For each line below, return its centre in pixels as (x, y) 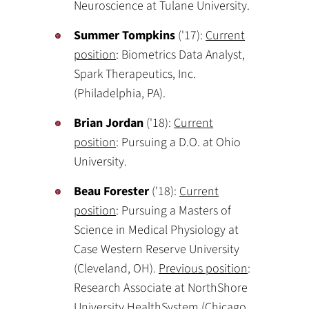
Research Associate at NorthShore (161, 288)
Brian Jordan (109, 123)
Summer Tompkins (125, 36)
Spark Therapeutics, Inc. (135, 74)
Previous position (203, 269)
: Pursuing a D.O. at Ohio (179, 142)
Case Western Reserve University (157, 249)
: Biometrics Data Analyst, (181, 55)
